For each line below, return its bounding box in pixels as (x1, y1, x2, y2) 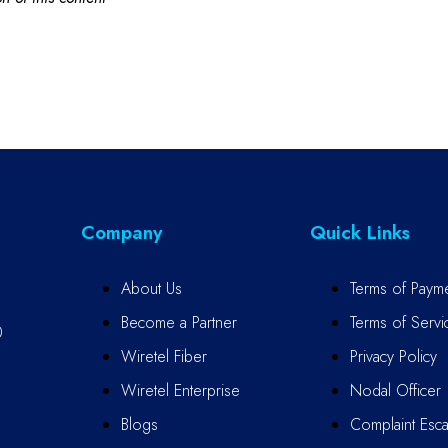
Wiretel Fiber (121, 344, 207, 368)
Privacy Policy (349, 344, 437, 368)
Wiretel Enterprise (121, 378, 240, 402)
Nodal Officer (349, 378, 441, 402)
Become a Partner (121, 310, 237, 334)
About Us (121, 276, 182, 300)
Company (81, 218, 162, 246)
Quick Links (309, 218, 410, 246)
